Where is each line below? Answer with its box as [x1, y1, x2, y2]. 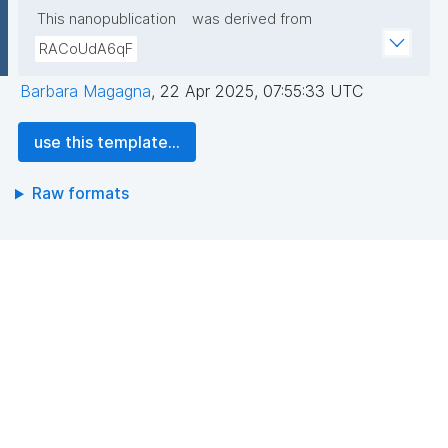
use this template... [34, 132, 180, 153]
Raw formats [31, 183, 129, 204]
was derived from [192, 10, 312, 29]
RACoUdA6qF [39, 40, 133, 59]
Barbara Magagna [20, 81, 151, 102]
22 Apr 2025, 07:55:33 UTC [160, 81, 363, 102]
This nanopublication [37, 10, 176, 29]
